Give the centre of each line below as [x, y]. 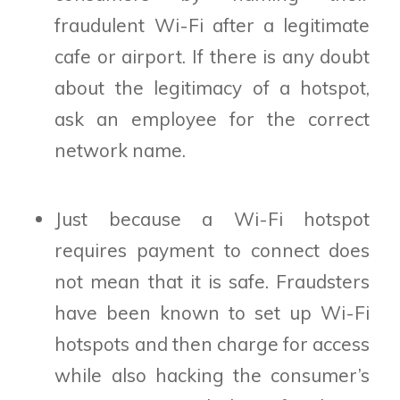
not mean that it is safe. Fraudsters [212, 281]
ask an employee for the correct [212, 119]
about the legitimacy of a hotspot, [212, 88]
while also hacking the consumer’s [212, 375]
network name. [121, 150]
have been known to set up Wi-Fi [212, 312]
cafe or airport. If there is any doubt [212, 57]
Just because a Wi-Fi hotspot [212, 218]
